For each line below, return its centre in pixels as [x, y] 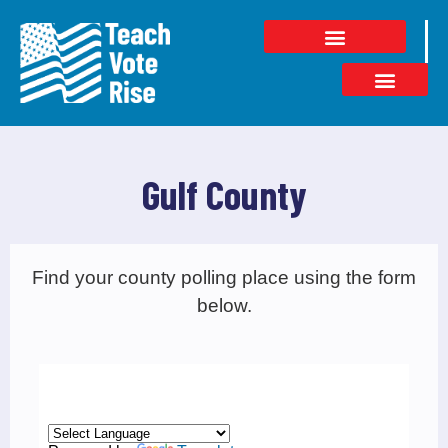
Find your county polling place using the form [224, 277]
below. [224, 305]
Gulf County [224, 194]
